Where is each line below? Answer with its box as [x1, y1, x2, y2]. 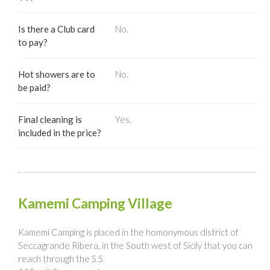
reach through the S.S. [18, 253, 105, 264]
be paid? [18, 82, 51, 93]
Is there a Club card [18, 24, 95, 34]
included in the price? [18, 127, 101, 138]
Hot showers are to [18, 69, 95, 80]
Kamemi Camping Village [18, 195, 172, 212]
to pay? [18, 37, 48, 48]
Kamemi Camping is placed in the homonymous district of [18, 226, 239, 237]
